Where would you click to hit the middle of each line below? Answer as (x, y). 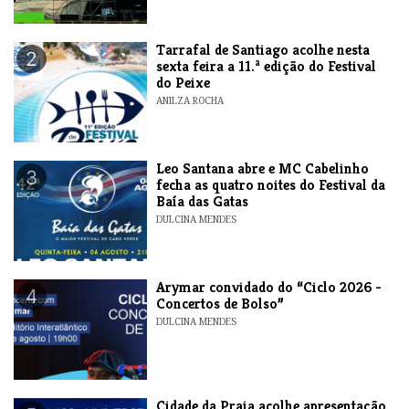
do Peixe (184, 82)
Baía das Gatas (203, 201)
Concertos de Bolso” (220, 303)
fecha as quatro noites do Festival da (271, 184)
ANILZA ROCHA (190, 100)
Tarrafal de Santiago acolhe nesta (263, 49)
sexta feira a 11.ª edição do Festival (267, 66)
